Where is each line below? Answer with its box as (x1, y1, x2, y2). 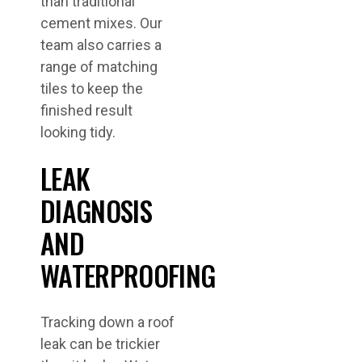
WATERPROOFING (40, 255, 216, 297)
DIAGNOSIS (40, 190, 152, 232)
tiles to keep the (40, 80, 143, 98)
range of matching (40, 58, 158, 76)
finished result (40, 102, 133, 120)
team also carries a (40, 36, 162, 54)
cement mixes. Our (40, 15, 162, 32)
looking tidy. (40, 124, 116, 141)
